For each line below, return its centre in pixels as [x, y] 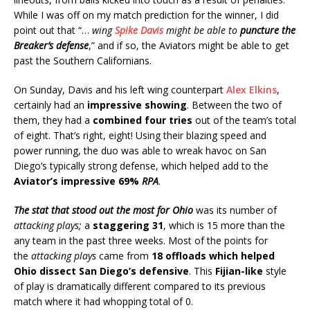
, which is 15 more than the [224, 225]
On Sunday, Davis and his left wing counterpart [120, 89]
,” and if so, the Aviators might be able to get [189, 45]
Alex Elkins [252, 89]
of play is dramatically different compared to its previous [140, 286]
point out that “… [53, 30]
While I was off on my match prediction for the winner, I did [146, 15]
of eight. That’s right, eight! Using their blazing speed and [140, 135]
